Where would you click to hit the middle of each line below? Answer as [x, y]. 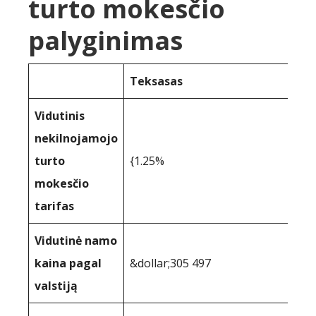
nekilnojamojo [76, 138]
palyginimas [105, 41]
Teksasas [156, 81]
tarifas [54, 206]
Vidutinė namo [76, 241]
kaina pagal [68, 263]
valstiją [56, 286]
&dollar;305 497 [170, 263]
